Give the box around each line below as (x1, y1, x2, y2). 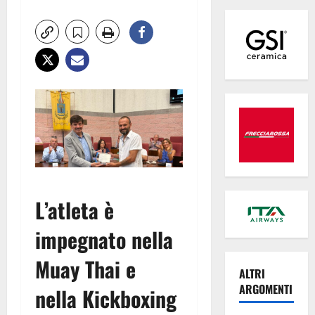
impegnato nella (35, 224, 173, 256)
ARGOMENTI (238, 281, 292, 298)
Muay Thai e (35, 253, 136, 285)
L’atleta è (35, 194, 114, 226)
